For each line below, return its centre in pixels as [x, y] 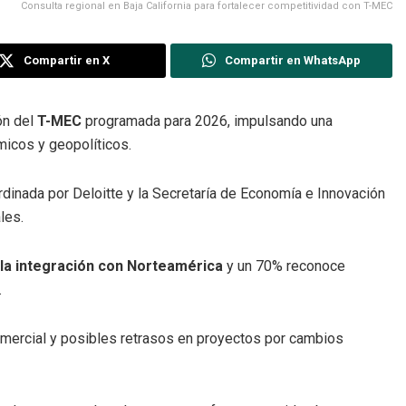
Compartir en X [67, 60]
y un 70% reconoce [284, 266]
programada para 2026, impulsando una [207, 121]
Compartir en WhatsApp [292, 60]
